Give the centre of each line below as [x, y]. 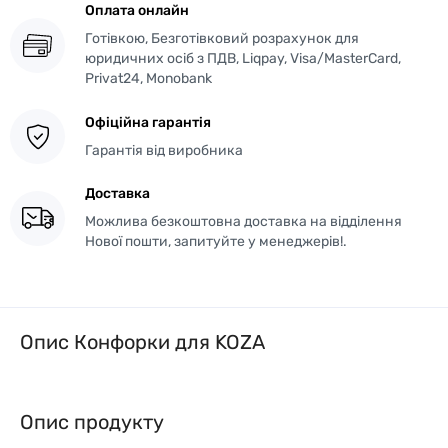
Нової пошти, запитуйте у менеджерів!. [216, 241]
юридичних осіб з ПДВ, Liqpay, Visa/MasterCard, [243, 58]
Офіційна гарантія [148, 122]
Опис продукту [92, 422]
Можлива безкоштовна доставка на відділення [243, 221]
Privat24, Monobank [148, 78]
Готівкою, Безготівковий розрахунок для [222, 38]
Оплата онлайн [137, 10]
